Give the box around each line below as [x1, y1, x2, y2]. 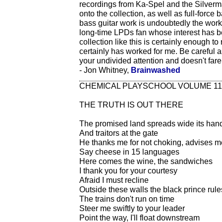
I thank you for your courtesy [79, 166, 177, 175]
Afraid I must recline [79, 175, 149, 184]
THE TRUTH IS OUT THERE [79, 100, 183, 109]
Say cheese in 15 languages [79, 147, 179, 156]
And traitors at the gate [79, 128, 158, 137]
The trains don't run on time [79, 194, 174, 203]
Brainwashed [131, 65, 180, 74]
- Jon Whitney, [79, 65, 131, 74]
